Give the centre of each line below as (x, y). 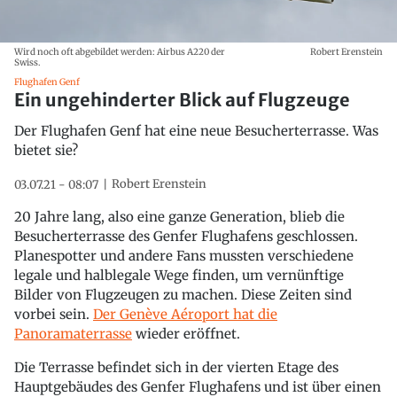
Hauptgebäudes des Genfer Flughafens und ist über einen (198, 386)
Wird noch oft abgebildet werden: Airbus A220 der (120, 51)
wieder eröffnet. (186, 333)
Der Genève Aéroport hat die (185, 314)
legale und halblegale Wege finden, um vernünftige (179, 275)
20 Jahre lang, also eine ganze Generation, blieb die (179, 216)
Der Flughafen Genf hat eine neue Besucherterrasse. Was (196, 130)
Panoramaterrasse (73, 333)
